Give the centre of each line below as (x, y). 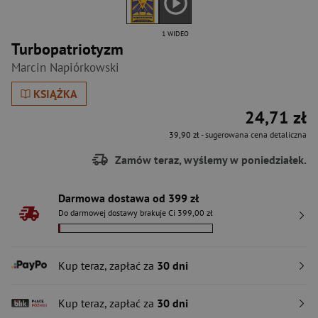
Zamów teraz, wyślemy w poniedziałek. (209, 159)
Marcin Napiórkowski (65, 67)
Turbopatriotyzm (67, 49)
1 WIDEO (175, 34)
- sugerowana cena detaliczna (253, 135)
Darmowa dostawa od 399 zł (128, 198)
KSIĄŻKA (56, 94)
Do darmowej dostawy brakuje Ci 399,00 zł (136, 213)
